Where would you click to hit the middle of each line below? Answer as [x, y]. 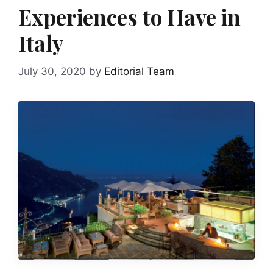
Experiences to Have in [129, 17]
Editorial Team [139, 71]
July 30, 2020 [52, 71]
